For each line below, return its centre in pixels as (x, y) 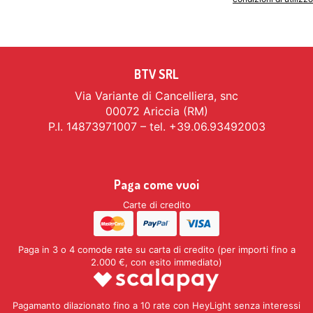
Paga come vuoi (156, 185)
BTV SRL (156, 74)
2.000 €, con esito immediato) (156, 262)
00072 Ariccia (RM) (156, 111)
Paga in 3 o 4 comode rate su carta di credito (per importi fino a (156, 250)
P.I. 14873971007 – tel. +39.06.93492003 (156, 127)
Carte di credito (156, 205)
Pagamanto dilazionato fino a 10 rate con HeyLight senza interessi (156, 306)
